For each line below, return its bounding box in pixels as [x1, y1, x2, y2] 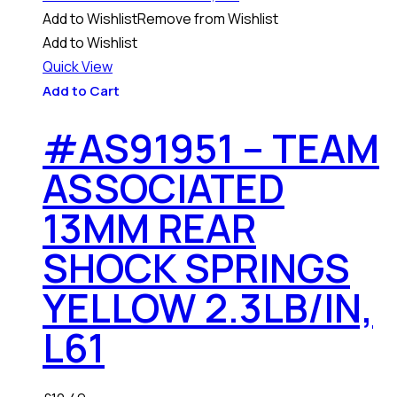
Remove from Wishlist [137, 8, 278, 28]
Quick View [43, 56, 113, 76]
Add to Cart [43, 81, 120, 100]
